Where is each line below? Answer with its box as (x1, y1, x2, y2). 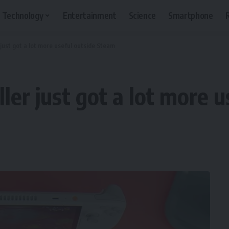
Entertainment (62, 9, 117, 21)
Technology (2, 9, 43, 21)
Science (128, 9, 156, 21)
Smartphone (168, 9, 213, 21)
